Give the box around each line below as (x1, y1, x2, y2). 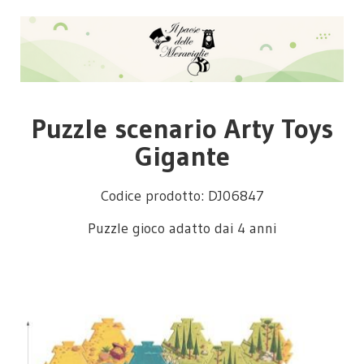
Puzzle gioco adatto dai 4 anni (88, 219, 276, 237)
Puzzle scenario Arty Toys (31, 111, 333, 146)
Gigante (134, 139, 230, 174)
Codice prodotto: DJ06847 (100, 187, 264, 206)
